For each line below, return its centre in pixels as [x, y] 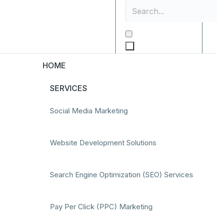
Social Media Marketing [89, 111]
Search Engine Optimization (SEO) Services [121, 175]
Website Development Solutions [103, 143]
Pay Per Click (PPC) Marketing [101, 207]
